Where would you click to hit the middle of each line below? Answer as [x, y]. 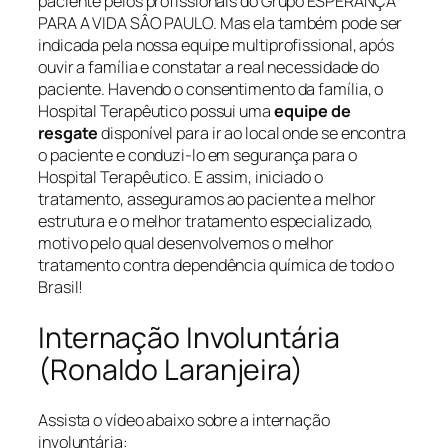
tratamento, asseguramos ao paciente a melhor [207, 198]
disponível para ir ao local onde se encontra [252, 132]
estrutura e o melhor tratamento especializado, [206, 220]
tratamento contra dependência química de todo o [216, 264]
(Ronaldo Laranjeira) [170, 369]
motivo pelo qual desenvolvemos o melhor [186, 242]
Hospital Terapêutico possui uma [156, 110]
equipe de [312, 110]
